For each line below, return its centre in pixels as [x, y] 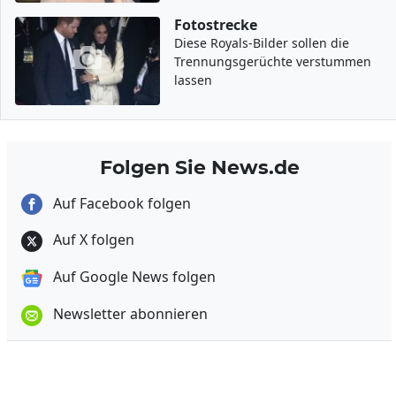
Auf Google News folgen [133, 277]
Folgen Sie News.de [199, 167]
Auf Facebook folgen [120, 203]
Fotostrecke [216, 24]
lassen [194, 80]
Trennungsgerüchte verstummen [273, 61]
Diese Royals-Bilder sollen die [262, 42]
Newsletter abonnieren [129, 313]
